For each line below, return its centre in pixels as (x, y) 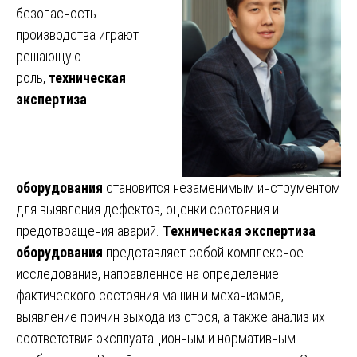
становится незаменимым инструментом (222, 187)
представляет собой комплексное (203, 252)
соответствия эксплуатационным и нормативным (156, 338)
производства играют (77, 34)
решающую (49, 56)
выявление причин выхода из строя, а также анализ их (171, 316)
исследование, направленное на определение (147, 273)
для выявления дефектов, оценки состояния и (147, 209)
